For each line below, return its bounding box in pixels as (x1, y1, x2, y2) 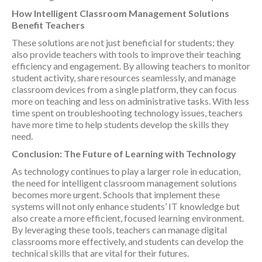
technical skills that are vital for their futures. (12, 247, 189, 258)
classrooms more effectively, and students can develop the (12, 236, 243, 247)
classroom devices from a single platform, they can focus (12, 84, 237, 95)
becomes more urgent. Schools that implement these (12, 189, 220, 200)
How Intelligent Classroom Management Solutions (12, 8, 229, 19)
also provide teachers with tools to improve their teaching (12, 49, 241, 60)
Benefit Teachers (12, 19, 85, 30)
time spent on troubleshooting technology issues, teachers (12, 107, 243, 118)
